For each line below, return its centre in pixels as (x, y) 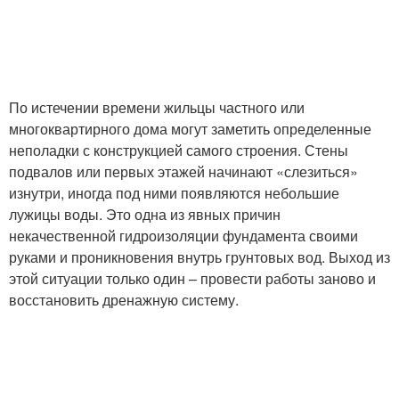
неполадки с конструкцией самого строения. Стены (179, 150)
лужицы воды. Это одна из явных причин (145, 214)
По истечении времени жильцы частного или (157, 107)
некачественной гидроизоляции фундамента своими (183, 236)
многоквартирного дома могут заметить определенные (190, 129)
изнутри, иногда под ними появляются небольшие (174, 193)
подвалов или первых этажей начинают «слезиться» (183, 171)
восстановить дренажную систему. (124, 300)
